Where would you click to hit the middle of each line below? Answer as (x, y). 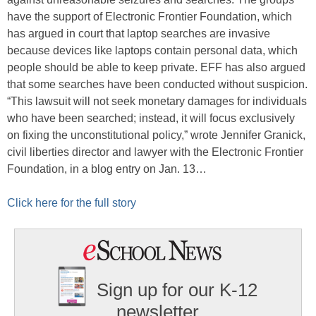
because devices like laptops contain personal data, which (152, 50)
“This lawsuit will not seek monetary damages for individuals (157, 101)
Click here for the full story (72, 203)
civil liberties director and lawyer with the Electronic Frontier (155, 152)
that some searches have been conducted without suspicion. (157, 84)
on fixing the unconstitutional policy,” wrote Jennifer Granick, (156, 135)
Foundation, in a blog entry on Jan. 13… (107, 169)
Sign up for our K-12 (177, 290)
